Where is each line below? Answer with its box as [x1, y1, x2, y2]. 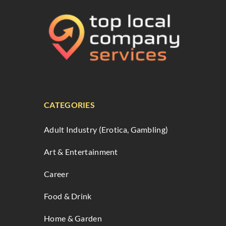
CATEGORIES [44, 100, 95, 110]
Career [44, 169, 69, 179]
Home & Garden [44, 213, 102, 223]
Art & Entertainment [44, 147, 118, 157]
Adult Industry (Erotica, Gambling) [44, 125, 168, 135]
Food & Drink [44, 191, 92, 201]
